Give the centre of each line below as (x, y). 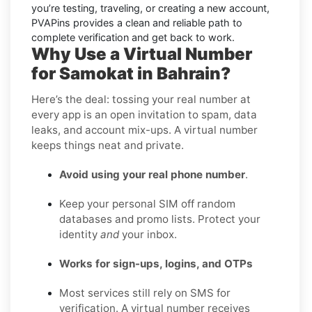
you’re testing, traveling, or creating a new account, (150, 8)
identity (80, 234)
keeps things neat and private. (108, 145)
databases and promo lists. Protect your (160, 219)
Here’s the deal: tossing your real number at (141, 99)
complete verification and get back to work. (133, 37)
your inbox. (148, 234)
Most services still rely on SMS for (145, 292)
